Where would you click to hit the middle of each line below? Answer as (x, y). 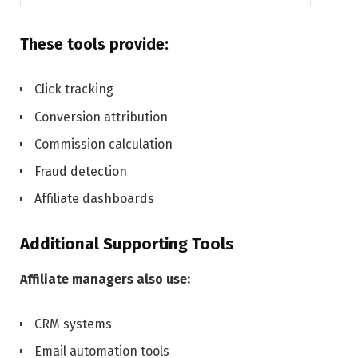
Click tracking (74, 89)
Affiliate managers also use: (105, 279)
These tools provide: (94, 44)
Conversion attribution (101, 117)
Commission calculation (103, 144)
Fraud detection (81, 171)
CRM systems (73, 324)
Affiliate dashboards (94, 198)
